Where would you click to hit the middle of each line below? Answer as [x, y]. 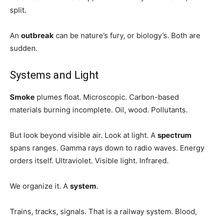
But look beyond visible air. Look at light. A [84, 135]
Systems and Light [54, 75]
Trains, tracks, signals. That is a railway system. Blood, [103, 212]
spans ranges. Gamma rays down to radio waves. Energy [107, 148]
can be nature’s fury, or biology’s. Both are [127, 36]
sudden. [24, 48]
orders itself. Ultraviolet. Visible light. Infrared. [89, 161]
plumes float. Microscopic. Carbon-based [107, 97]
